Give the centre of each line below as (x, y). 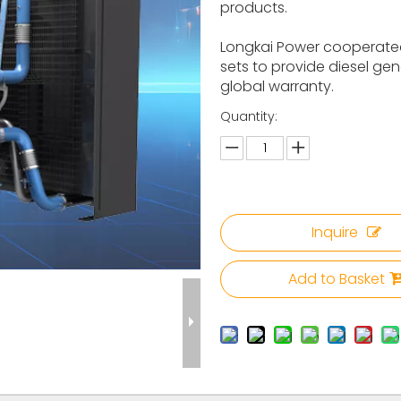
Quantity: (248, 116)
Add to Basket (336, 279)
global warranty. (277, 86)
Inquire (334, 232)
